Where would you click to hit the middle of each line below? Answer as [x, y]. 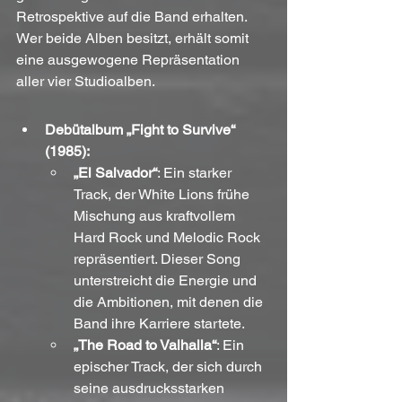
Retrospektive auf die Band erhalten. [133, 17]
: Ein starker [196, 173]
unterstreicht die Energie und [167, 281]
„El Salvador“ [115, 173]
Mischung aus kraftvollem [156, 216]
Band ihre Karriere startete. [159, 324]
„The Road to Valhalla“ [145, 345]
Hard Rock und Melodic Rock [169, 238]
